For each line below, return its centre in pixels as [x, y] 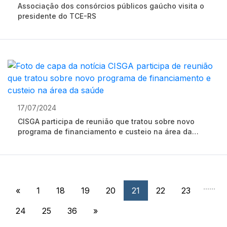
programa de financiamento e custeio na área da [105, 131]
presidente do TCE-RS [57, 16]
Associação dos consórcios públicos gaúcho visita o [111, 6]
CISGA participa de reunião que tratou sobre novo [106, 121]
